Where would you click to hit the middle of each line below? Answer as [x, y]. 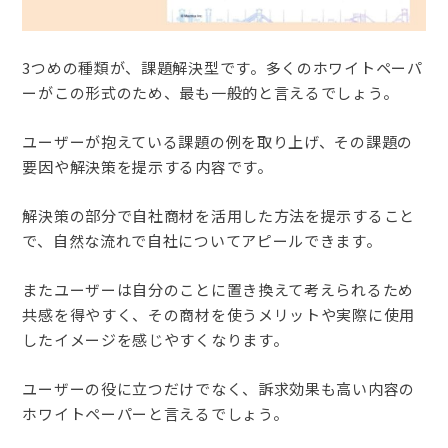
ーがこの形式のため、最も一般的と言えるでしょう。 [210, 92]
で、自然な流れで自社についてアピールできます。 [202, 240]
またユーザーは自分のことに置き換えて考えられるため [218, 289]
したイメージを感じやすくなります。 [155, 339]
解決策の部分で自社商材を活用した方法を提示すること [218, 215]
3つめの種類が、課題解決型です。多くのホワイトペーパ [222, 67]
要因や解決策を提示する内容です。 [147, 166]
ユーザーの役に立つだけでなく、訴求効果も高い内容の [218, 388]
